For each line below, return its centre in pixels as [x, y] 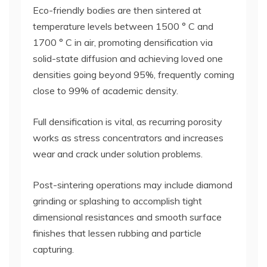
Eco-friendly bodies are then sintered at [117, 10]
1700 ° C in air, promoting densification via [123, 43]
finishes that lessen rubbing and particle [117, 233]
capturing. [53, 249]
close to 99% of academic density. [105, 91]
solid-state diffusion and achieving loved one [128, 59]
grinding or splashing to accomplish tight [117, 201]
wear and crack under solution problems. [118, 154]
